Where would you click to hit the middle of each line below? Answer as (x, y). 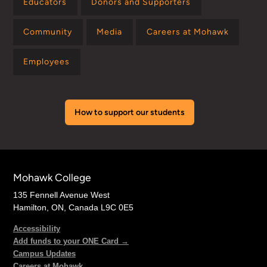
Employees (47, 61)
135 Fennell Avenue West (61, 195)
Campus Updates (44, 253)
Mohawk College (52, 177)
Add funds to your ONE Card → (71, 241)
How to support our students (129, 113)
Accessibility (36, 228)
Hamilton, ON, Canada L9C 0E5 (73, 207)
